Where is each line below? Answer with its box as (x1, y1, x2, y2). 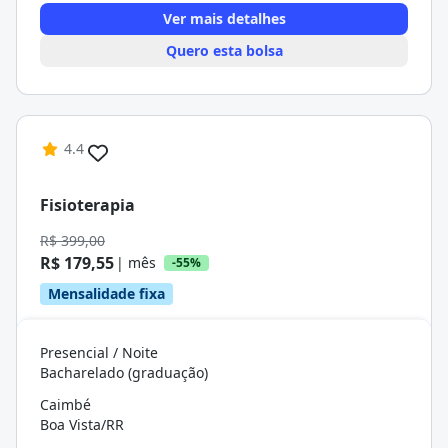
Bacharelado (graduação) (40, 363, 208, 382)
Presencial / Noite (40, 343, 158, 362)
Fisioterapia (40, 193, 135, 216)
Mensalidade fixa (48, 284, 165, 303)
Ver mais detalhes (162, 9, 286, 28)
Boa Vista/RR (40, 415, 124, 434)
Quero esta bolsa (165, 41, 283, 60)
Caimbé (40, 395, 91, 414)
